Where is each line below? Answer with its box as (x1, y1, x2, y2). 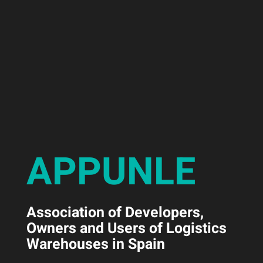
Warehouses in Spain (26, 233, 165, 255)
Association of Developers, (26, 201, 204, 224)
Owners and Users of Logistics (26, 217, 227, 240)
